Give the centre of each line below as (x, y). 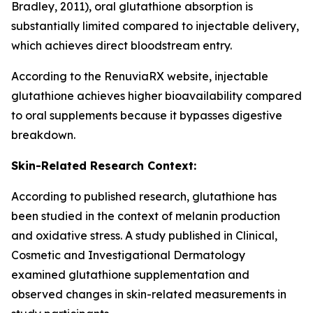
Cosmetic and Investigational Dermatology (128, 255)
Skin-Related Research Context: (104, 166)
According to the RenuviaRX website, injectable (140, 76)
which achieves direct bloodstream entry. (122, 45)
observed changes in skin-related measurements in (149, 294)
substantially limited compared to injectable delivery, (155, 26)
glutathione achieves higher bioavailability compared (156, 96)
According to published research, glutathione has (144, 196)
